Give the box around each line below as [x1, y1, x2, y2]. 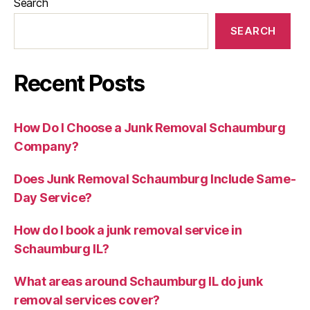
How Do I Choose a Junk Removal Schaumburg [14, 120, 286, 135]
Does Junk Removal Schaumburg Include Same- [14, 171, 296, 186]
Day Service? [14, 190, 92, 205]
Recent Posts [14, 69, 145, 97]
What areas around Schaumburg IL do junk [14, 273, 263, 289]
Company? [14, 138, 79, 154]
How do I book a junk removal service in [14, 222, 242, 237]
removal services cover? [14, 292, 160, 307]
